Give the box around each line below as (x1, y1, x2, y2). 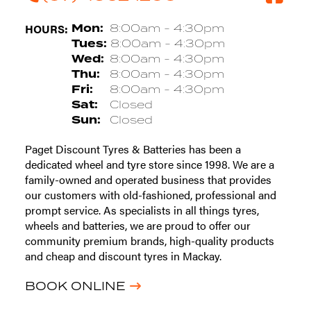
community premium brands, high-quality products (24, 232, 274, 249)
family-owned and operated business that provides (24, 171, 271, 187)
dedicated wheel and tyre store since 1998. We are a (24, 155, 274, 172)
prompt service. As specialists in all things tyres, (24, 201, 259, 218)
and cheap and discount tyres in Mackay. (24, 247, 221, 264)
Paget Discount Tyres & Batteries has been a (24, 140, 241, 157)
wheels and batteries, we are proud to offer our (24, 217, 251, 233)
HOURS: (24, 20, 68, 37)
